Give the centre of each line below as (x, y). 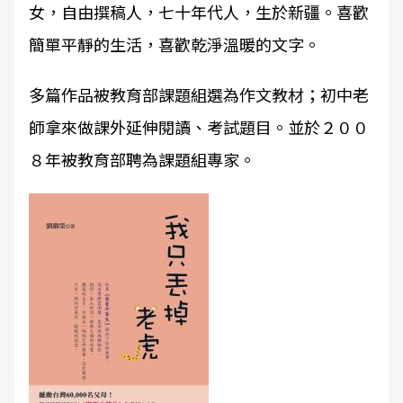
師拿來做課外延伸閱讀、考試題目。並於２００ (199, 127)
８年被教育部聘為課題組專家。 (142, 159)
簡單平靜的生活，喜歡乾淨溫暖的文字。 (193, 44)
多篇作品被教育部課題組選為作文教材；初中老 (199, 94)
